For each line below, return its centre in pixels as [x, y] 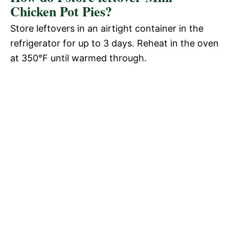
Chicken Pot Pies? [61, 12]
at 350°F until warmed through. [78, 58]
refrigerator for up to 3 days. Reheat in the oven [114, 43]
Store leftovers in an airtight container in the [107, 29]
